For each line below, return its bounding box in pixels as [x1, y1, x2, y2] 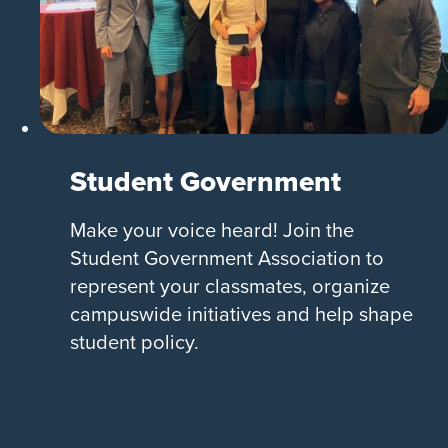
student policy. [70, 327, 199, 357]
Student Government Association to [70, 243, 384, 273]
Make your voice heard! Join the [70, 215, 354, 245]
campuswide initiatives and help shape [70, 299, 413, 329]
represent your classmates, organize [70, 271, 390, 301]
